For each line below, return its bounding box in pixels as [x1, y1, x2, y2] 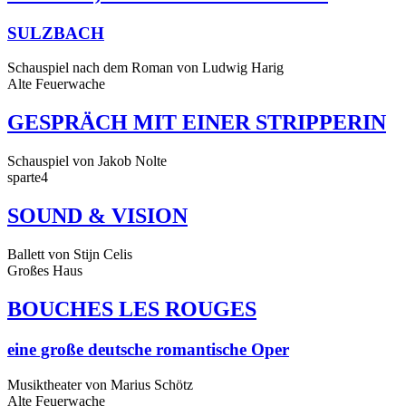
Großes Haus [7, 263, 82, 279]
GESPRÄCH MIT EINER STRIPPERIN [7, 111, 386, 135]
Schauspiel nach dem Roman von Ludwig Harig [7, 60, 284, 76]
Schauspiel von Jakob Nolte [7, 153, 167, 169]
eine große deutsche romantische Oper [7, 339, 289, 359]
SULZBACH [7, 23, 104, 43]
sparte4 [7, 169, 48, 186]
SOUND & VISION [7, 204, 188, 228]
